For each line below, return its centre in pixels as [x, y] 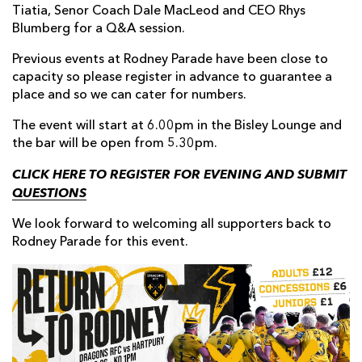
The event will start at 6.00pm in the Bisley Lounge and [177, 126]
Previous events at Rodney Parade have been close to [170, 60]
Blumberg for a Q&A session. [99, 29]
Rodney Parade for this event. [100, 243]
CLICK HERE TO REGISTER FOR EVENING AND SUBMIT [179, 175]
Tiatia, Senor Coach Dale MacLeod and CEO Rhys [159, 12]
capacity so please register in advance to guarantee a [172, 78]
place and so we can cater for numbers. [129, 96]
